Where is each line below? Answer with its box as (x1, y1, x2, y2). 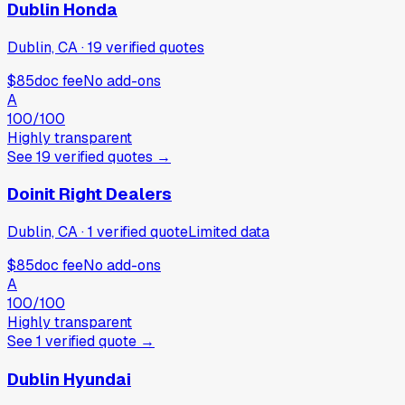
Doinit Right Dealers (7, 183, 172, 206)
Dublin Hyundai (7, 367, 131, 391)
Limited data (188, 221, 269, 241)
